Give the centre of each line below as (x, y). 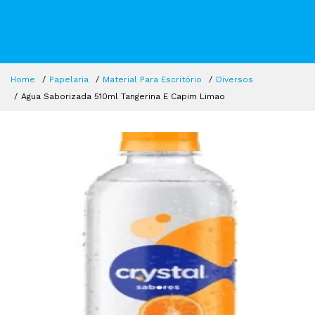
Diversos (234, 79)
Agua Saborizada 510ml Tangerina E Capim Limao (123, 96)
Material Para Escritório (152, 79)
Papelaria (69, 79)
